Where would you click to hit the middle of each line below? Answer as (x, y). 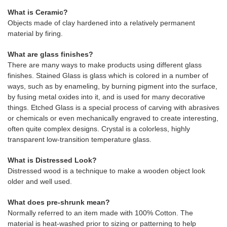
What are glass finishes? (50, 54)
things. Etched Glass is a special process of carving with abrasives (113, 107)
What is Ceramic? (38, 12)
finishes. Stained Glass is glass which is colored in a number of (108, 75)
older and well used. (41, 181)
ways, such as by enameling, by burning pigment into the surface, (112, 86)
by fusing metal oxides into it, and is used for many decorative (106, 97)
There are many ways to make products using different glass (105, 65)
